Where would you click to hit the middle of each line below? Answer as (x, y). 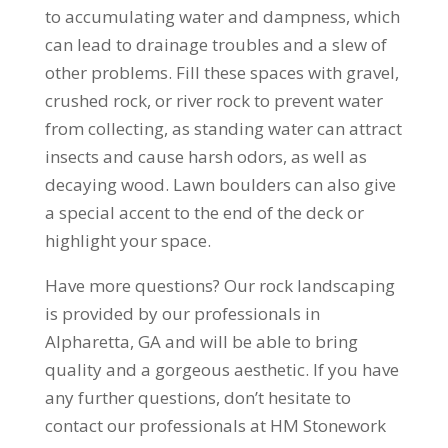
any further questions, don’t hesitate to (197, 397)
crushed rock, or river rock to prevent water (213, 100)
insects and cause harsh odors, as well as (205, 156)
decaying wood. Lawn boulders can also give (220, 184)
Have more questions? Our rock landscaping (219, 285)
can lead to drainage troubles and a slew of (215, 44)
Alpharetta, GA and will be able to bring (201, 341)
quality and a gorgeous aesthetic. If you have (221, 369)
